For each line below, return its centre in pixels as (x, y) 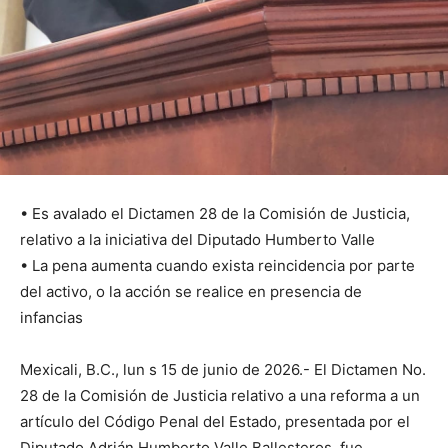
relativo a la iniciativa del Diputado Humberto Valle (197, 239)
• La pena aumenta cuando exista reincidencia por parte (217, 265)
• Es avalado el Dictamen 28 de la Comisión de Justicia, (215, 213)
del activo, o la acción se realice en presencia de (191, 291)
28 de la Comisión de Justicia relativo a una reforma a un (220, 395)
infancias (51, 317)
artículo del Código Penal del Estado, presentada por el (215, 421)
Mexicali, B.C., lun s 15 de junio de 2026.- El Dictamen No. (223, 369)
